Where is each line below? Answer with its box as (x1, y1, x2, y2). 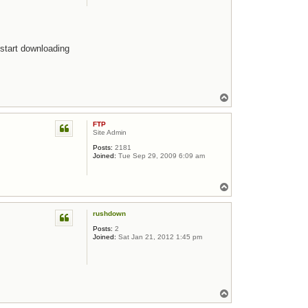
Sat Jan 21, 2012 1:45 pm (116, 232, 202, 241)
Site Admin (93, 128, 126, 136)
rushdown (93, 209, 126, 217)
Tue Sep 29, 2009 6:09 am (116, 151, 205, 159)
